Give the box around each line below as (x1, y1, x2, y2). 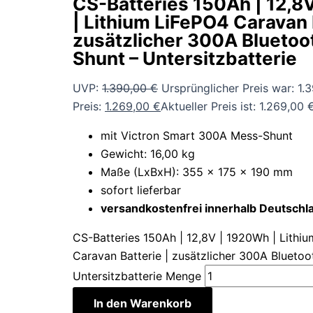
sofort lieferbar (101, 183, 181, 198)
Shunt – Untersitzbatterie (73, 48, 297, 70)
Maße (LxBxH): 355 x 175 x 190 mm (101, 165, 293, 180)
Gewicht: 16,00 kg (101, 147, 195, 161)
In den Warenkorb (94, 296, 191, 311)
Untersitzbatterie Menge (73, 269, 201, 284)
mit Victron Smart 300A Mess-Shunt (101, 129, 293, 143)
